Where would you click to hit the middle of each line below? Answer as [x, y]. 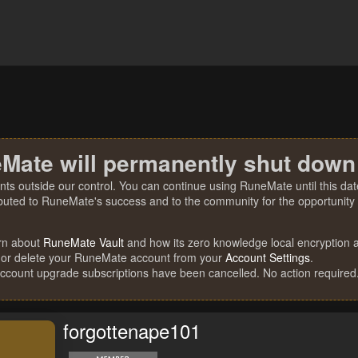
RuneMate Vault [84, 242]
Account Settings [268, 257]
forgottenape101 [132, 331]
